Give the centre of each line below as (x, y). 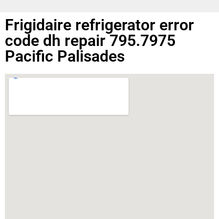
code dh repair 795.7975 (90, 40)
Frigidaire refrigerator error (99, 25)
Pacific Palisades (65, 56)
